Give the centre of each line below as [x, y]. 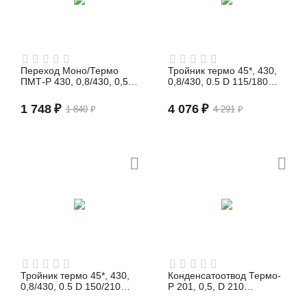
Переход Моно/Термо [70, 71]
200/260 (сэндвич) [61, 93]
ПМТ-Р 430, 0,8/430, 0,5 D [79, 82]
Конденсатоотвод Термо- [225, 275]
